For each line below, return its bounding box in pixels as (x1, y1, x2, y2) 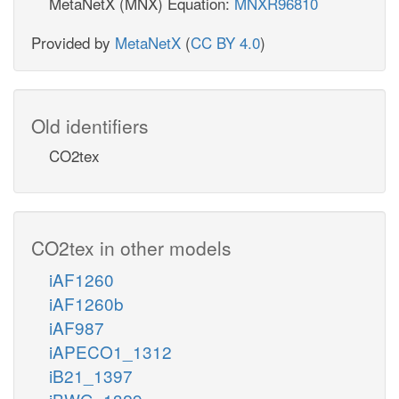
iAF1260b (49, 290, 124, 315)
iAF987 (49, 314, 104, 339)
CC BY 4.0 (191, 30, 260, 53)
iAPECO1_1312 (49, 338, 172, 363)
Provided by (31, 30, 115, 53)
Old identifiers (31, 111, 149, 139)
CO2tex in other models (31, 233, 232, 261)
